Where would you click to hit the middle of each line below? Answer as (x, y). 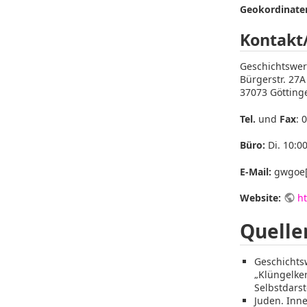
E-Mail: (256, 171)
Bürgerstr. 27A (273, 79)
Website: (260, 198)
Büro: (253, 145)
